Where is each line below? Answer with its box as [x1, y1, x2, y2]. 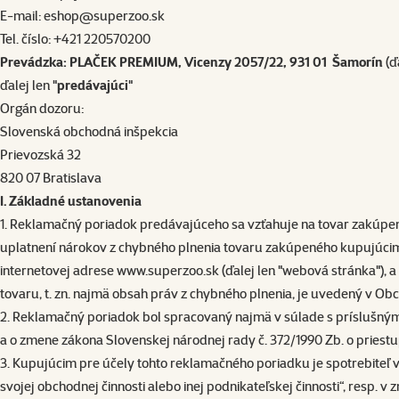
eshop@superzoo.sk [44, 7, 165, 24]
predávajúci [57, 77, 128, 94]
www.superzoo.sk [117, 262, 219, 279]
